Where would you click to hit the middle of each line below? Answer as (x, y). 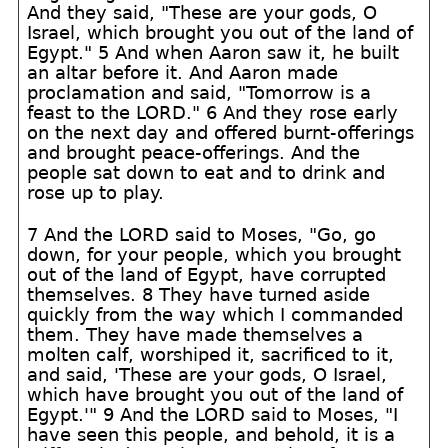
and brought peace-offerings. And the (194, 152)
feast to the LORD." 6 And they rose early (213, 112)
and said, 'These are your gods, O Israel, (207, 374)
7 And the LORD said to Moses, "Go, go (202, 234)
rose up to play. (96, 192)
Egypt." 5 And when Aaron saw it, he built (213, 52)
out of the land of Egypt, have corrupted (207, 274)
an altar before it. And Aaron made (183, 72)
